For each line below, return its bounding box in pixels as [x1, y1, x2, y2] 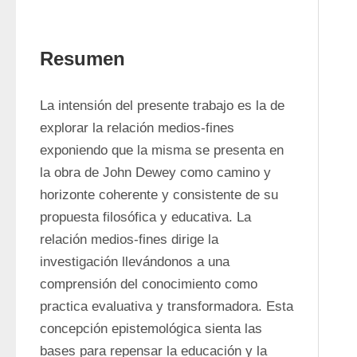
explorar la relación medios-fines [40, 120, 234, 135]
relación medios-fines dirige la [40, 232, 218, 247]
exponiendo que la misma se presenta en [40, 143, 284, 158]
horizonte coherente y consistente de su [40, 187, 278, 202]
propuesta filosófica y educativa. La [40, 210, 251, 225]
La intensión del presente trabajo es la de [40, 98, 284, 113]
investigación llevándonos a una [40, 254, 229, 269]
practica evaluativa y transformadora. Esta [40, 299, 293, 314]
